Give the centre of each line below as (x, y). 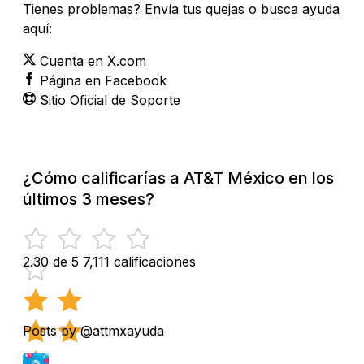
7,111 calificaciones (139, 261)
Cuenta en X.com (93, 61)
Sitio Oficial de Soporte (110, 100)
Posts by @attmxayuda (93, 330)
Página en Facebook (103, 80)
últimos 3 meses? (89, 199)
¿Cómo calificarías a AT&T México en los (178, 178)
